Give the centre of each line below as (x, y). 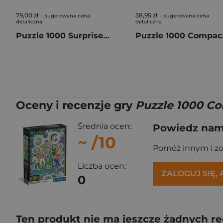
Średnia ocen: (105, 126)
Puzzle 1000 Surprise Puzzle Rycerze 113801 (106, 36)
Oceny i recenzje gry (76, 105)
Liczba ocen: (102, 166)
